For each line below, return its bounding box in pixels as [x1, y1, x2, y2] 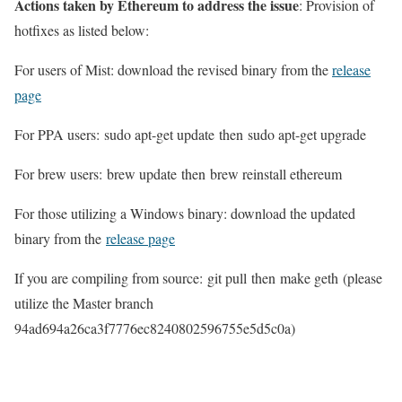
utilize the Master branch [14, 293, 153, 313]
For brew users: [14, 164, 107, 184]
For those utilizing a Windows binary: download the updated [14, 204, 355, 223]
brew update [107, 164, 177, 184]
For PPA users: [14, 125, 104, 144]
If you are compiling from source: [14, 268, 207, 288]
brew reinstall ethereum [210, 164, 342, 184]
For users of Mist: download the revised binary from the [14, 60, 332, 80]
